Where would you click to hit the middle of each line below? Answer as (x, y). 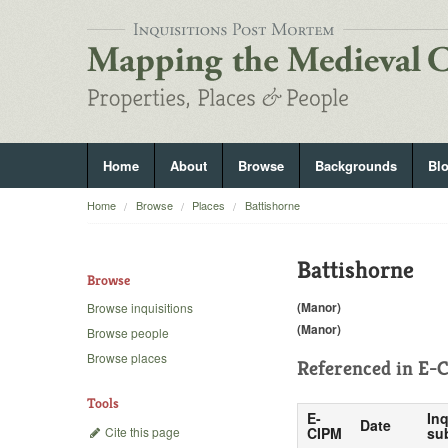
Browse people (128, 333)
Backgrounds (356, 165)
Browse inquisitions (140, 308)
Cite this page (141, 431)
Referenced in (357, 368)
